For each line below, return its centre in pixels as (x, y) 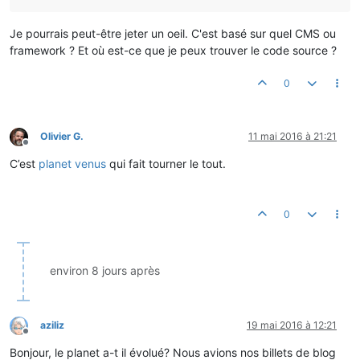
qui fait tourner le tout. (166, 164)
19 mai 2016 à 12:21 (292, 325)
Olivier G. (62, 137)
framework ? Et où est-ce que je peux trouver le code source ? (173, 51)
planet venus (72, 164)
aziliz (52, 325)
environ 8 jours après (105, 271)
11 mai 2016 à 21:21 (292, 137)
